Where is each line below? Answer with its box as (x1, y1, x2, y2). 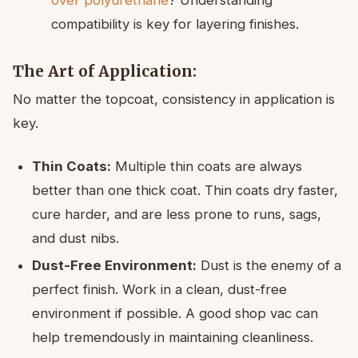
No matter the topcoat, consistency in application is (13, 90, 335, 107)
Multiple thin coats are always (111, 157, 302, 174)
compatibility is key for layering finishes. (51, 15, 299, 32)
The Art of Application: (13, 61, 197, 81)
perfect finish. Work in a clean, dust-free (32, 280, 287, 297)
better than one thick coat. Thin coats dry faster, (32, 181, 338, 198)
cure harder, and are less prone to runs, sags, (32, 205, 321, 222)
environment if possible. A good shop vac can (32, 304, 318, 321)
